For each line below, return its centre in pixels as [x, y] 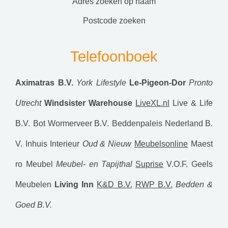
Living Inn [74, 184]
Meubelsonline [161, 144]
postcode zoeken [117, 21]
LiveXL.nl [152, 103]
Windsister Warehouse [88, 103]
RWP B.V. [154, 184]
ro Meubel [34, 164]
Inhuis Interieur [52, 144]
